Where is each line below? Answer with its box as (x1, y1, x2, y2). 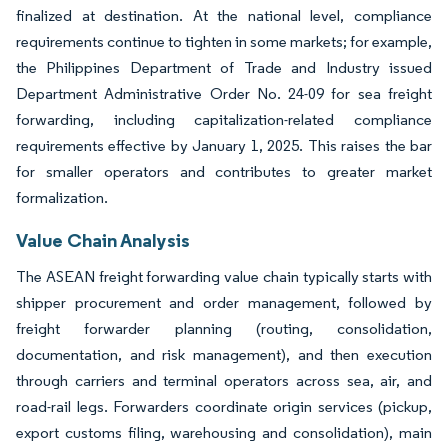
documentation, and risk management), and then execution (16, 344, 432, 364)
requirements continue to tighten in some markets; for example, (16, 31, 432, 51)
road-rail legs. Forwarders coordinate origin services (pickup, (16, 396, 432, 416)
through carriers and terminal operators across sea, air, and (16, 370, 432, 390)
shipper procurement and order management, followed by (16, 292, 432, 312)
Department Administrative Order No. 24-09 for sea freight (16, 83, 432, 103)
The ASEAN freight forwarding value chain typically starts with (16, 266, 432, 286)
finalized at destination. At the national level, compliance (16, 5, 432, 25)
